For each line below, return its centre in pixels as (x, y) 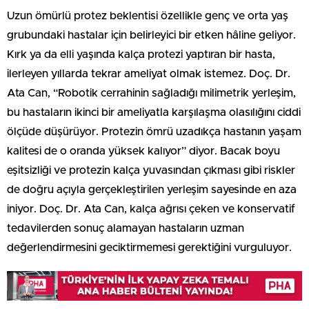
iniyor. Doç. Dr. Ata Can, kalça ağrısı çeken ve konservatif (151, 209)
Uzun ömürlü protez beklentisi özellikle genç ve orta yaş (148, 16)
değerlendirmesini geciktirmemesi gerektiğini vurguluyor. (149, 248)
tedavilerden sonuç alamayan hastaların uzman (126, 229)
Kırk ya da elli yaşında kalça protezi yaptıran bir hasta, (141, 55)
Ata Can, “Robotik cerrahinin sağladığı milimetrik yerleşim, (151, 93)
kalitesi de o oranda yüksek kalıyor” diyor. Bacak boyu (143, 151)
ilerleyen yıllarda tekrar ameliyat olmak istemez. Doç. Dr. (149, 74)
